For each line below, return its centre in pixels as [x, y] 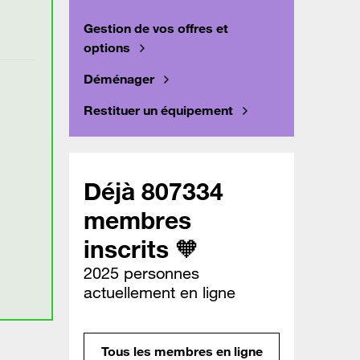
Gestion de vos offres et [156, 29]
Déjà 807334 [153, 191]
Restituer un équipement [158, 110]
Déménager [119, 79]
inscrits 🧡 [141, 249]
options [107, 48]
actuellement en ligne [160, 293]
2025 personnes [141, 274]
